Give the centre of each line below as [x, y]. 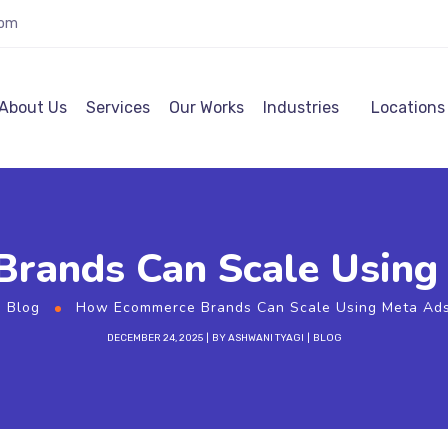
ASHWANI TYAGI [265, 338]
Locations [408, 107]
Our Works [206, 107]
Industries [301, 107]
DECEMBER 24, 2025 [154, 338]
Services [118, 107]
